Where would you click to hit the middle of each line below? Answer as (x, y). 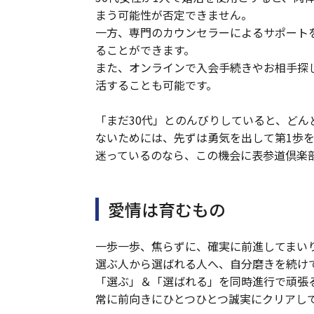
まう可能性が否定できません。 (174, 14)
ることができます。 (145, 49)
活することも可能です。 (156, 84)
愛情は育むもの (167, 210)
